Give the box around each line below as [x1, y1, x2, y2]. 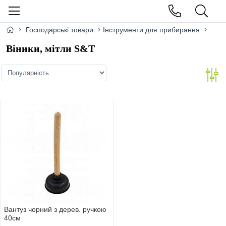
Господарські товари [26, 26, 93, 34]
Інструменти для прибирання [103, 26, 200, 34]
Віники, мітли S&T [6, 43, 95, 54]
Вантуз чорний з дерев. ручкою [4, 205, 106, 214]
